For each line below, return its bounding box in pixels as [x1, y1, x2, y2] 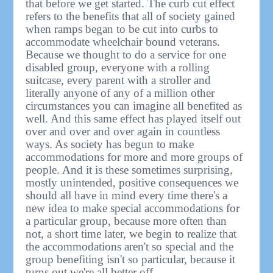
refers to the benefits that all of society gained [26, 9, 236, 23]
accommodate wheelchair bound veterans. [26, 35, 221, 48]
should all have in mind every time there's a [26, 188, 228, 202]
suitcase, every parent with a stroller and [26, 73, 211, 87]
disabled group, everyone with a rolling [26, 60, 210, 74]
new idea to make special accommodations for [26, 201, 240, 214]
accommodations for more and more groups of [26, 150, 243, 163]
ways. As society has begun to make [26, 137, 194, 151]
